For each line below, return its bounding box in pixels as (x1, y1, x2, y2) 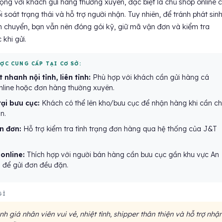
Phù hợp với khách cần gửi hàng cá (90, 73, 209, 82)
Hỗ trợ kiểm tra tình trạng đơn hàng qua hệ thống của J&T (21, 124, 217, 133)
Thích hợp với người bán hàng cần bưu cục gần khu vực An (24, 150, 219, 159)
